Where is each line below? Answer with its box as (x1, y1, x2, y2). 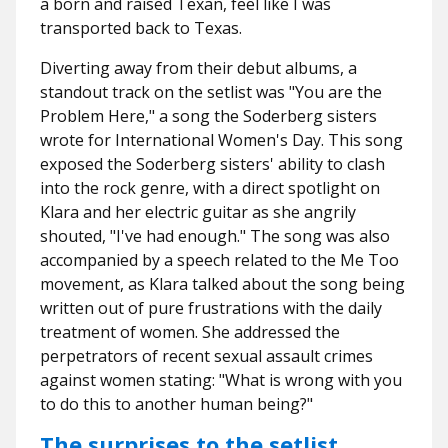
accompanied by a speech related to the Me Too (40, 249, 399, 271)
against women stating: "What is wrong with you (40, 369, 402, 391)
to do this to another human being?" (40, 393, 313, 415)
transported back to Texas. (40, 17, 242, 39)
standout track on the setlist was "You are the (40, 81, 382, 103)
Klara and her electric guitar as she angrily (40, 201, 356, 223)
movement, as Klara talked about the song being (40, 273, 405, 295)
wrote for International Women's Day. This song (40, 129, 403, 151)
